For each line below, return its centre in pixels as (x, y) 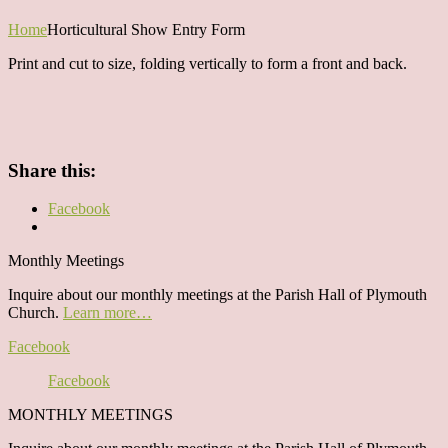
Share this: (52, 170)
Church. (35, 313)
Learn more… (107, 313)
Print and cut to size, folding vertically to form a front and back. (209, 63)
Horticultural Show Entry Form (146, 29)
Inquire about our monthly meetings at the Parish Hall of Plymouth (217, 295)
